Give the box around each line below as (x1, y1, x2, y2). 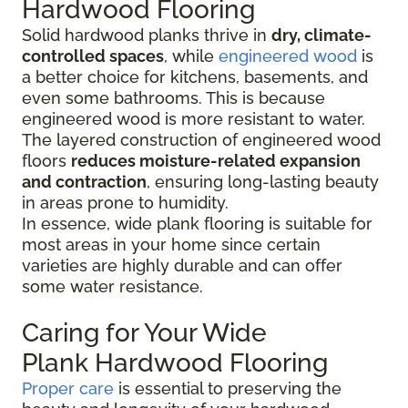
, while (164, 46, 219, 66)
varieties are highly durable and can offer (22, 255, 342, 275)
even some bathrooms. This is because (22, 87, 325, 107)
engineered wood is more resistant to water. (22, 108, 365, 128)
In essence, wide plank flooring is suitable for (22, 213, 372, 233)
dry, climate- (271, 25, 372, 45)
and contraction (22, 171, 147, 191)
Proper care (22, 378, 114, 398)
